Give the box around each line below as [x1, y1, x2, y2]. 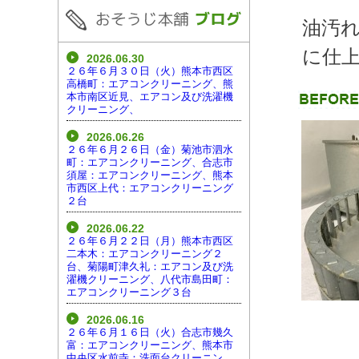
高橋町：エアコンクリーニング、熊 [67, 77, 233, 90]
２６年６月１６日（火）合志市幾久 [67, 325, 233, 338]
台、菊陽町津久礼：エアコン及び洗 [67, 260, 233, 272]
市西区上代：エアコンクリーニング [67, 181, 233, 194]
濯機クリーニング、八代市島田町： [67, 272, 233, 285]
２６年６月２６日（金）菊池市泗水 [67, 143, 233, 155]
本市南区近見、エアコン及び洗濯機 [67, 90, 233, 103]
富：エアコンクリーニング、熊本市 [67, 338, 233, 351]
